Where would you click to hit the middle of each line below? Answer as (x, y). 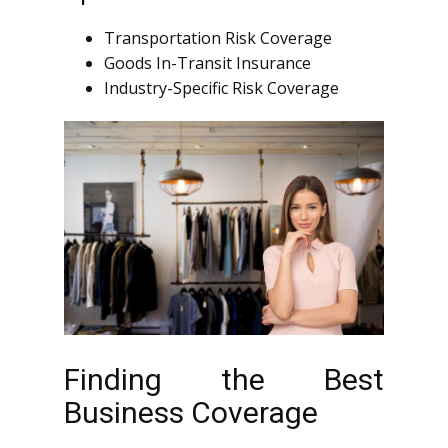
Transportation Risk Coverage (218, 38)
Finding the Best (224, 379)
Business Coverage (191, 412)
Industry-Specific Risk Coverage (221, 88)
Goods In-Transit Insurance (207, 63)
